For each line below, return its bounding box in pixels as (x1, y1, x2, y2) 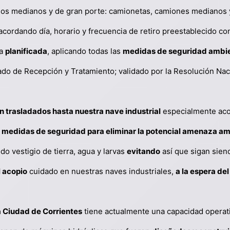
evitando (127, 146, 160, 156)
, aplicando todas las (47, 46, 123, 56)
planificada (5, 46, 47, 56)
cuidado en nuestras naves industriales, (27, 166, 176, 176)
